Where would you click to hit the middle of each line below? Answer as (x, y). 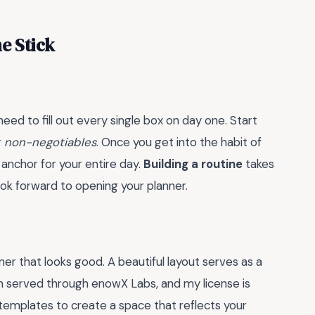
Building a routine (193, 163)
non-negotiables (50, 142)
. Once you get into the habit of (179, 142)
